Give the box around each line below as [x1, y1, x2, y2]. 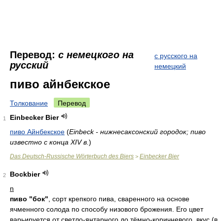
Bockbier [10, 170, 40, 178]
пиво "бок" [10, 195, 48, 203]
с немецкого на [58, 49, 134, 60]
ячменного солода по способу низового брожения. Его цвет [10, 205, 203, 213]
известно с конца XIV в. [10, 138, 89, 146]
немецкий [154, 62, 186, 70]
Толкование [10, 99, 48, 107]
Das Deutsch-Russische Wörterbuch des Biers [10, 153, 134, 160]
